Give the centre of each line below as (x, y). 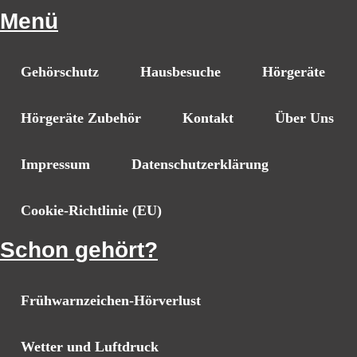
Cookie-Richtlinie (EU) (91, 211)
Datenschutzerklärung (200, 165)
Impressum (55, 165)
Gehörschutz (60, 72)
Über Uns (304, 118)
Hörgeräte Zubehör (81, 118)
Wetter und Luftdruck (90, 347)
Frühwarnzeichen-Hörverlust (111, 301)
